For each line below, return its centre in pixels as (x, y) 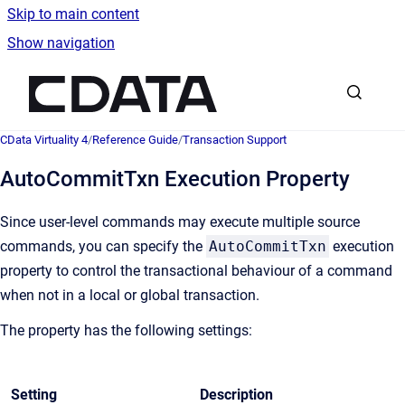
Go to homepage (269, 82)
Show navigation (61, 43)
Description (236, 395)
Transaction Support (235, 140)
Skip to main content (73, 14)
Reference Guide (135, 140)
